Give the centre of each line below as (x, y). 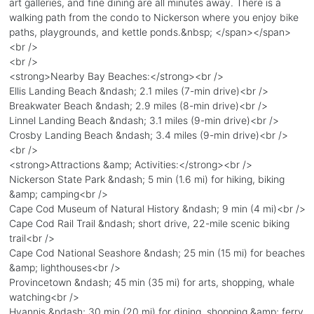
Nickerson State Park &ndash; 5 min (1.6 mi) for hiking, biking (146, 179)
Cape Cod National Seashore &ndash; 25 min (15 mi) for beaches (157, 252)
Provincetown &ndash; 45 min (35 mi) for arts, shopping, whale (151, 282)
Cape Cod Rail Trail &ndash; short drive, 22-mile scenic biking (149, 223)
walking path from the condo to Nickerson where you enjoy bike (153, 17)
